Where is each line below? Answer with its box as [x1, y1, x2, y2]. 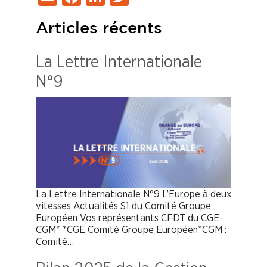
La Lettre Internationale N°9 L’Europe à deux [36, 188, 231, 199]
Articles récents [36, 21, 162, 36]
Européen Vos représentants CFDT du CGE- [36, 212, 223, 223]
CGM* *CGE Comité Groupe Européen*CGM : [36, 224, 226, 235]
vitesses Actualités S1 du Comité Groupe [36, 200, 211, 211]
